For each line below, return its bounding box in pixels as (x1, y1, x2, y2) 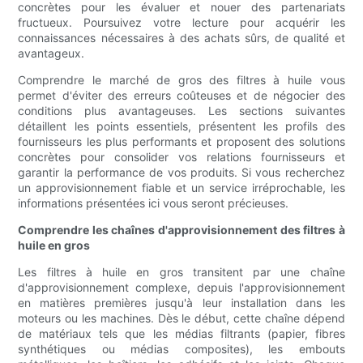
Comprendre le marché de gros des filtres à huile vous (18, 73, 345, 88)
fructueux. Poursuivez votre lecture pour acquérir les (18, 15, 345, 30)
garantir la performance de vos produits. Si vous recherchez (18, 165, 345, 180)
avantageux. (18, 46, 85, 61)
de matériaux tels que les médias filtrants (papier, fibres (18, 327, 345, 341)
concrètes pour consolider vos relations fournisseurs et (18, 150, 345, 164)
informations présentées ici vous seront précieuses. (18, 196, 289, 211)
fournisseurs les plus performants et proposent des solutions (18, 135, 345, 149)
